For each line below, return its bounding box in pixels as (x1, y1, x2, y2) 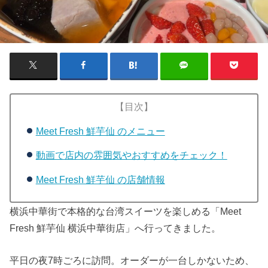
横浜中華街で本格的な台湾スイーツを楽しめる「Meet (10, 205, 242, 217)
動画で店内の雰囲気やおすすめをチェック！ (35, 150, 227, 161)
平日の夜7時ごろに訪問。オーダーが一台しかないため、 (10, 254, 255, 266)
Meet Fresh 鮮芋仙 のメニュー (35, 125, 165, 136)
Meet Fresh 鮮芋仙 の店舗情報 (35, 173, 165, 185)
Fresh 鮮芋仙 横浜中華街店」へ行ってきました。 (10, 222, 221, 233)
